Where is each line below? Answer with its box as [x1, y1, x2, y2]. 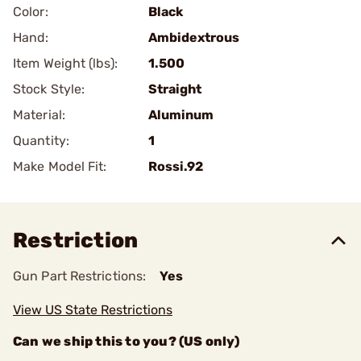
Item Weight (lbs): [13, 56, 118, 71]
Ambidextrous [148, 30, 239, 45]
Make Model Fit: [13, 159, 107, 174]
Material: [13, 107, 65, 122]
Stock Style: [13, 81, 85, 97]
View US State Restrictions [13, 302, 172, 317]
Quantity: [13, 133, 69, 148]
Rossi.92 [148, 159, 203, 174]
